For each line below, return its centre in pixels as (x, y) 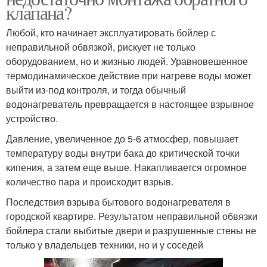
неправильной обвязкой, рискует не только (101, 46)
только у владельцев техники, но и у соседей (105, 244)
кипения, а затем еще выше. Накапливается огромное (126, 167)
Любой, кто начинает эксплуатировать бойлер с (111, 32)
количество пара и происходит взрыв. (90, 181)
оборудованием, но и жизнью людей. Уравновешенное (127, 61)
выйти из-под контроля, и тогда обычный (96, 89)
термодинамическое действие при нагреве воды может (129, 75)
